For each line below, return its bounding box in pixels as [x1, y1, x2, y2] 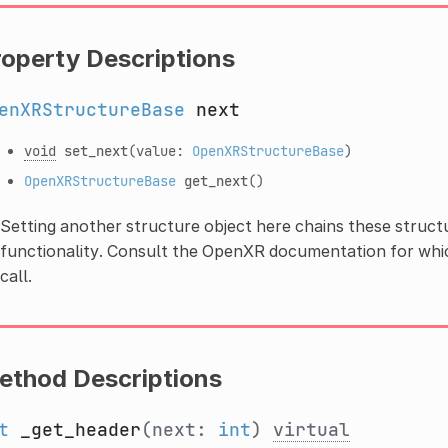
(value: [127, 140, 192, 160]
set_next [63, 140, 128, 160]
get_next [183, 170, 248, 190]
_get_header [19, 417, 141, 441]
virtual [272, 417, 350, 441]
